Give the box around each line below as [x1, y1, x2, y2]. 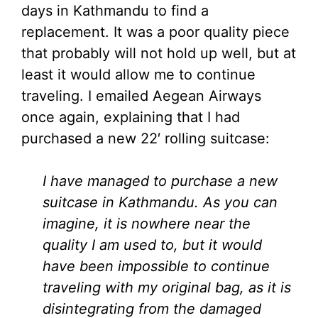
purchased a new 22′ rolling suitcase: [21, 129, 270, 147]
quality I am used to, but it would [43, 236, 262, 253]
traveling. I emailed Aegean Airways [21, 87, 261, 104]
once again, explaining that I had [21, 108, 240, 126]
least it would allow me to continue [21, 65, 256, 83]
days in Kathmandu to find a [21, 1, 209, 19]
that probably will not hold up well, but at [21, 44, 296, 62]
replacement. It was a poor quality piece [21, 23, 290, 40]
